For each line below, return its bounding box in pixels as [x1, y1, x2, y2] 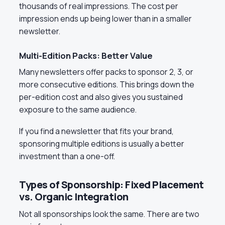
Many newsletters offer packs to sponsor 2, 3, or [19, 66, 193, 77]
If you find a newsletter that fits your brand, [19, 126, 174, 137]
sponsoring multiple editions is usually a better [19, 138, 184, 150]
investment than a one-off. [19, 151, 115, 162]
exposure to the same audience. [19, 103, 137, 115]
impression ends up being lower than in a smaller [19, 13, 192, 24]
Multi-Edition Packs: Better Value [19, 49, 153, 61]
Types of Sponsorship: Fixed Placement [19, 178, 204, 192]
